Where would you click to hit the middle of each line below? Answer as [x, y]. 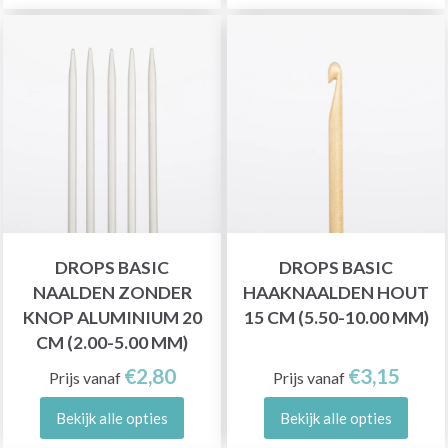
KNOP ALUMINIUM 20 [112, 317]
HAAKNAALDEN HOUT [336, 292]
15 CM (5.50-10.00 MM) [336, 317]
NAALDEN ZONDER [112, 292]
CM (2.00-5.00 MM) [112, 342]
